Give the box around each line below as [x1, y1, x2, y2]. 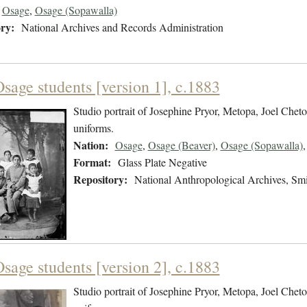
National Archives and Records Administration [21, 20, 223, 35]
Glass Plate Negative [117, 155, 207, 170]
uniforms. [73, 121, 117, 136]
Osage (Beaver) [147, 138, 215, 153]
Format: [73, 154, 111, 171]
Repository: [73, 171, 127, 188]
